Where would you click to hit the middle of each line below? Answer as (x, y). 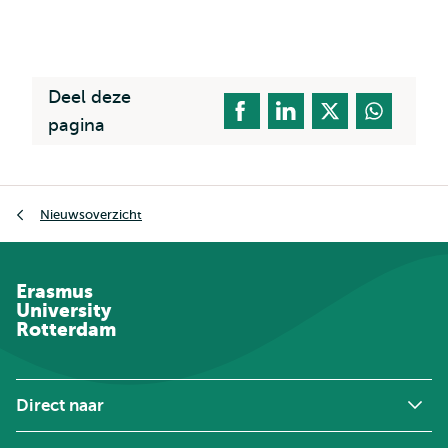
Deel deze (89, 97)
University (63, 310)
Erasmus (54, 291)
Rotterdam (66, 329)
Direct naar (60, 405)
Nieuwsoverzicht (91, 214)
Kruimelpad (57, 198)
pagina (76, 125)
